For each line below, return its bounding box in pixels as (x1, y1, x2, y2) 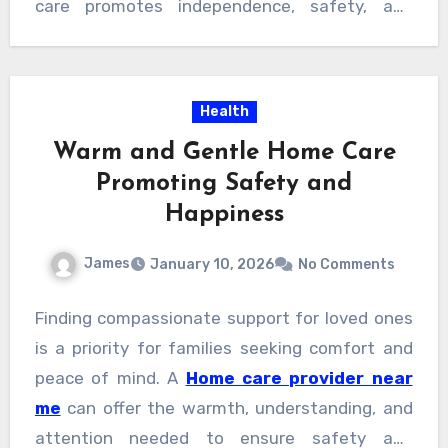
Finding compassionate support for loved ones (34, 307, 413, 328)
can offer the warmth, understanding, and (60, 397, 413, 418)
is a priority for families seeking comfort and (34, 337, 413, 358)
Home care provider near (185, 367, 413, 388)
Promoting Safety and (96, 172, 352, 197)
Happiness (164, 203, 284, 228)
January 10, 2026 (149, 255, 274, 273)
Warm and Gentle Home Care (52, 141, 396, 166)
